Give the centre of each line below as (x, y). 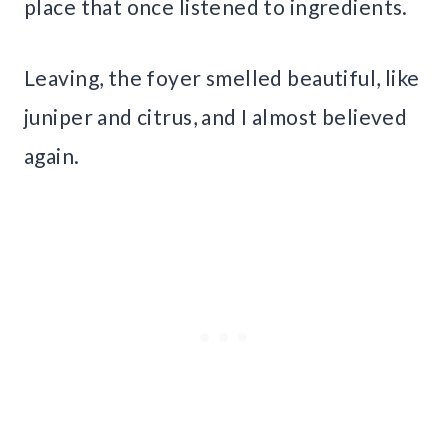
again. (52, 156)
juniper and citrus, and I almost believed (216, 117)
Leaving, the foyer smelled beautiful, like (222, 78)
